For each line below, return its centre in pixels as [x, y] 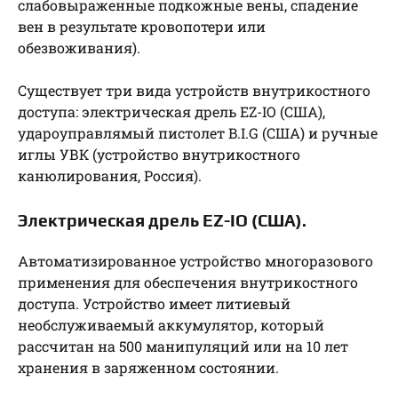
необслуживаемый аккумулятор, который [171, 325]
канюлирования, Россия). [110, 176]
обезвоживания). [79, 48]
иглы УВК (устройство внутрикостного [159, 155]
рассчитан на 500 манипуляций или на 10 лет [183, 346]
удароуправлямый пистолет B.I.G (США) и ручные [198, 133]
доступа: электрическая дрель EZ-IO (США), [171, 112]
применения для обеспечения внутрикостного [188, 283]
